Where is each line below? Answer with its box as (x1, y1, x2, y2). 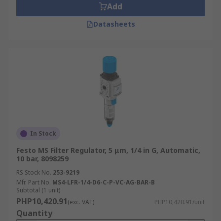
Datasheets (93, 19, 135, 29)
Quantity (16, 208, 52, 219)
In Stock (30, 129, 56, 138)
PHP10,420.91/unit (154, 198, 205, 206)
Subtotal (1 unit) (16, 186, 60, 194)
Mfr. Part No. (16, 178, 51, 186)
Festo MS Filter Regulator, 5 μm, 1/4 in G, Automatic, (16, 146, 200, 155)
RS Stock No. (16, 168, 51, 177)
